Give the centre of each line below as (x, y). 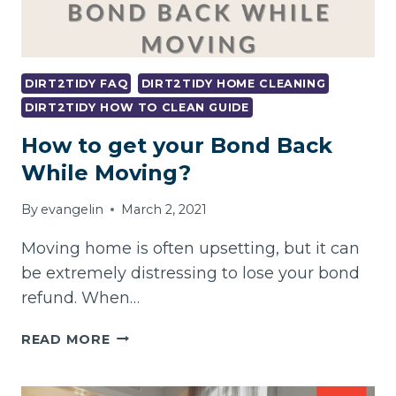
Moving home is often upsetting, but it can (190, 248)
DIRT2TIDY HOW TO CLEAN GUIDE (137, 107)
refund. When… (80, 297)
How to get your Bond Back (177, 146)
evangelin (72, 209)
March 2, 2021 (164, 209)
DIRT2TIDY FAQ (76, 83)
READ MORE (66, 339)
